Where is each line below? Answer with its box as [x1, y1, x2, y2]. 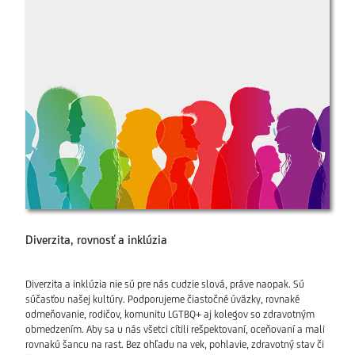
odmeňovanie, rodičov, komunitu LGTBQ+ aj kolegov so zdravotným [25, 308, 315, 321]
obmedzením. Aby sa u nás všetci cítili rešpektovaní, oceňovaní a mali [25, 323, 325, 336]
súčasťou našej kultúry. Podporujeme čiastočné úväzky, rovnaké [25, 293, 300, 306]
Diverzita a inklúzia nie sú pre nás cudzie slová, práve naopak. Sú [25, 278, 304, 291]
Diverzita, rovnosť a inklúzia [25, 233, 167, 247]
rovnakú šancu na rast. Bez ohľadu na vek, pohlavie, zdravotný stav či [25, 338, 324, 351]
